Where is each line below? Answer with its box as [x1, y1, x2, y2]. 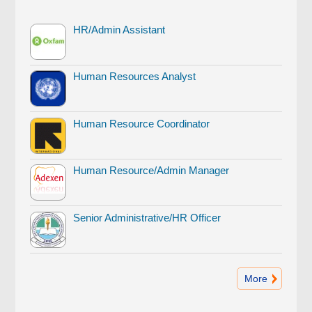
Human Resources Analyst [73, 70, 196, 83]
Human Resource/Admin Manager [73, 164, 230, 177]
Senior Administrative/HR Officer [73, 211, 221, 224]
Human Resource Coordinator [73, 117, 210, 130]
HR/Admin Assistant [73, 23, 166, 36]
